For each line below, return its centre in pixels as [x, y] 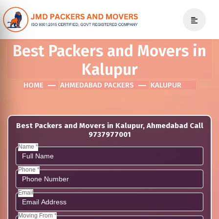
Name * [28, 147]
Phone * [29, 170]
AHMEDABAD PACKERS [97, 85]
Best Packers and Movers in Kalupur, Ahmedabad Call [109, 126]
